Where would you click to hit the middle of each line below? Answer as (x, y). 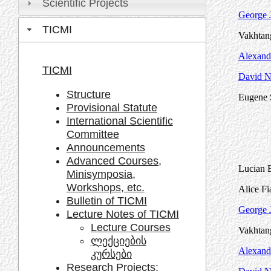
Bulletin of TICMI (106, 201)
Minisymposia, (101, 174)
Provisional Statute (112, 107)
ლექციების (118, 240)
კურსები (111, 254)
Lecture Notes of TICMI (122, 214)
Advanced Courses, (114, 161)
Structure (88, 94)
